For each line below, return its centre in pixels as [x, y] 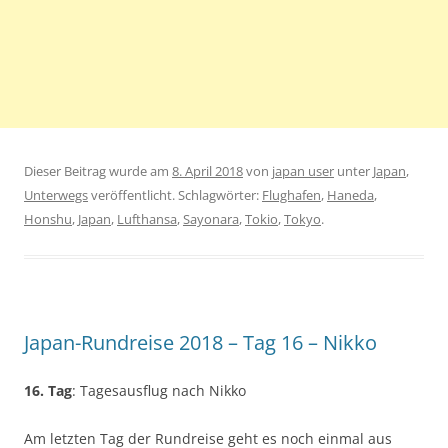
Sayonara [211, 219]
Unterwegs [56, 195]
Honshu [48, 219]
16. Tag [48, 391]
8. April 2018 [207, 171]
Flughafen [291, 195]
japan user [303, 171]
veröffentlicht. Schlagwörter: [175, 195]
